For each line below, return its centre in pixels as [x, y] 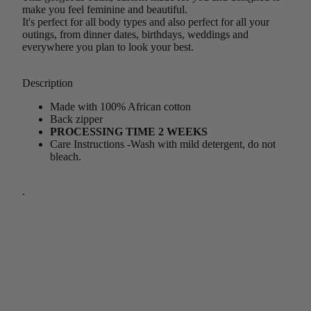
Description [48, 83]
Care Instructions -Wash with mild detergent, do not [163, 144]
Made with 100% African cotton [120, 107]
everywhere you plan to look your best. [108, 47]
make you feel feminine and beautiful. [105, 9]
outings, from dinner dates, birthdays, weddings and [135, 34]
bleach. [66, 157]
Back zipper [76, 119]
